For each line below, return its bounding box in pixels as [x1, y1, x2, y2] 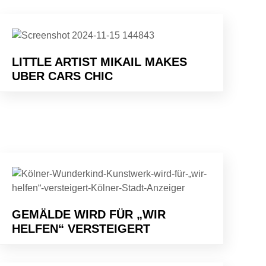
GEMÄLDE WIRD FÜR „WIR [12, 207, 166, 221]
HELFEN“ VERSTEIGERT [12, 221, 150, 235]
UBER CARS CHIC [12, 69, 113, 83]
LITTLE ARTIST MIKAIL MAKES [12, 55, 187, 68]
